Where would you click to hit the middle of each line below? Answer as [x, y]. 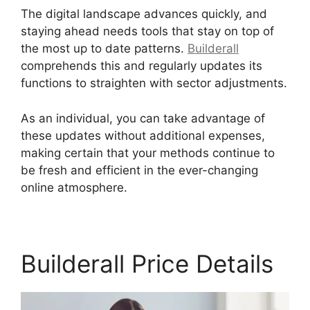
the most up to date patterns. [104, 49]
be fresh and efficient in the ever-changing [139, 170]
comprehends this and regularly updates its [142, 66]
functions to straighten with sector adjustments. [154, 83]
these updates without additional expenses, [143, 135]
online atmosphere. [74, 187]
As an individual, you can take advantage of [143, 118]
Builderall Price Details [147, 263]
